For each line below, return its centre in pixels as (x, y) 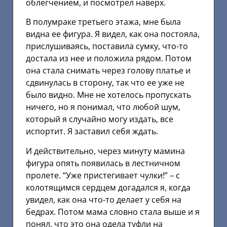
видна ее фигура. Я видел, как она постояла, (113, 34)
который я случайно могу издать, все (100, 119)
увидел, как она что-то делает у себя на (104, 199)
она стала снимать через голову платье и (108, 71)
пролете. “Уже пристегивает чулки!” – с (103, 175)
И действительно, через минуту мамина (105, 151)
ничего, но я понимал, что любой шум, (103, 107)
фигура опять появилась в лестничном (103, 163)
